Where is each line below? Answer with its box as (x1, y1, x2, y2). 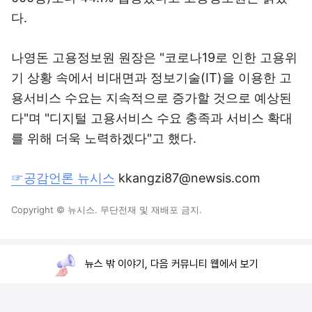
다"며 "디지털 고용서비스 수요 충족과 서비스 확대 (11, 111, 292, 125)
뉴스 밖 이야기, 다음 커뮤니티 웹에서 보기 (85, 258, 258, 270)
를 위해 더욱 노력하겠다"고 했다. (11, 131, 196, 146)
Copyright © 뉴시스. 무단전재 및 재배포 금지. (11, 204, 202, 215)
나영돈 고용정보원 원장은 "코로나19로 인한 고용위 (11, 50, 297, 65)
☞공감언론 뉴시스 (11, 171, 115, 185)
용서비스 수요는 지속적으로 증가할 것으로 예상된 (11, 91, 292, 105)
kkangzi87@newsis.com (115, 171, 260, 185)
